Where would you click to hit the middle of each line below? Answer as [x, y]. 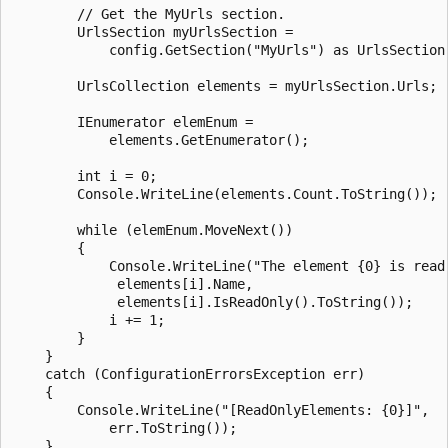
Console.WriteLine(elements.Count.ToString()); [225, 193]
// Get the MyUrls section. [149, 13]
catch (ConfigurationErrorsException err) [189, 373]
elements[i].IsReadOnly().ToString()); [213, 301]
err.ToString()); [125, 427]
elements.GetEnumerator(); [161, 139]
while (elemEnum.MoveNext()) [153, 229]
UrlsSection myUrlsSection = [153, 31]
